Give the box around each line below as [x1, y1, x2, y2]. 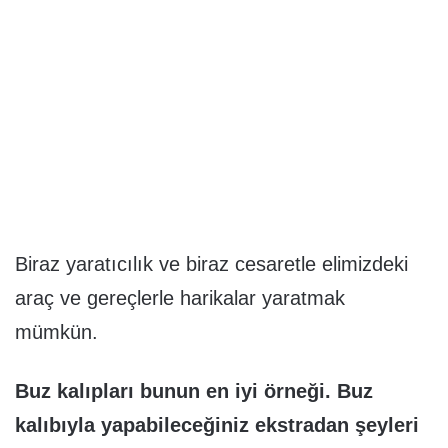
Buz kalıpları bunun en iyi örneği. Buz [15, 379, 373, 402]
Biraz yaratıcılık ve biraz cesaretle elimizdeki [15, 252, 408, 275]
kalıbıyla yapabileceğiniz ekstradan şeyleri [15, 413, 419, 436]
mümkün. [15, 320, 98, 343]
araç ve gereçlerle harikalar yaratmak [15, 286, 345, 309]
